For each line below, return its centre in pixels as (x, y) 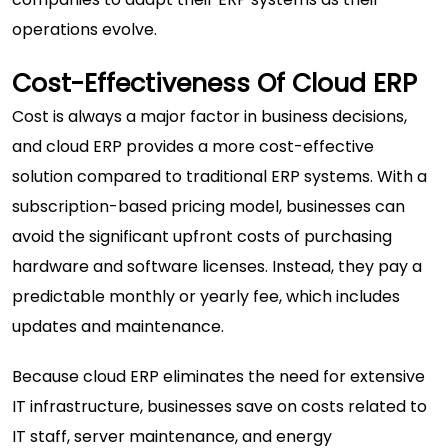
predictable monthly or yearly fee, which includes (206, 297)
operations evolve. (84, 30)
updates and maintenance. (118, 327)
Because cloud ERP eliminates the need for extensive (218, 377)
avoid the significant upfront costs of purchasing (202, 237)
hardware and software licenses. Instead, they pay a (217, 267)
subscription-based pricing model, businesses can (208, 207)
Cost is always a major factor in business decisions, (209, 117)
